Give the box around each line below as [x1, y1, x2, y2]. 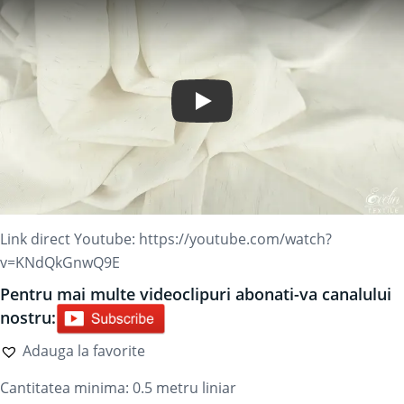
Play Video [202, 101, 259, 115]
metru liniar [156, 377, 236, 398]
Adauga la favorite [23, 340, 145, 361]
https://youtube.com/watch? [139, 228, 332, 249]
